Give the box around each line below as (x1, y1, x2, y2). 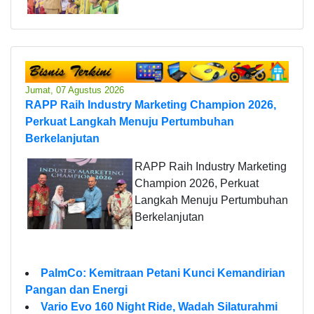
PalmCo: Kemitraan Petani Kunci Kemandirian (41, 266, 285, 279)
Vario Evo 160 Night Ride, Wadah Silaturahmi (41, 300, 278, 313)
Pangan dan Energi (25, 283, 128, 296)
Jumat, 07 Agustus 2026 (25, 84, 124, 95)
